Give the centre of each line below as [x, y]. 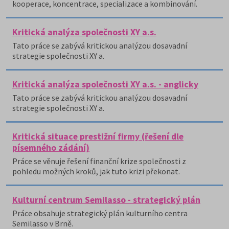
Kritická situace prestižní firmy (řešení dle [98, 136]
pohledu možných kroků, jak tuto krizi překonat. [96, 171]
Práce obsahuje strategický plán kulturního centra [100, 213]
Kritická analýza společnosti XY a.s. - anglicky [105, 84]
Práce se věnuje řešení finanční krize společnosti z [99, 161]
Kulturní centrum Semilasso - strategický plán [106, 200]
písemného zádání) [51, 148]
